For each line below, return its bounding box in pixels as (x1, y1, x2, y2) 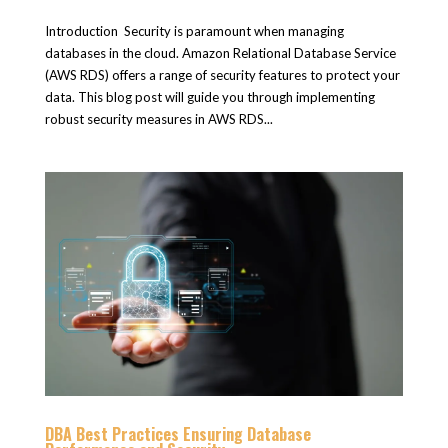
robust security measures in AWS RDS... (44, 110, 273, 127)
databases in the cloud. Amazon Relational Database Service (44, 44, 396, 61)
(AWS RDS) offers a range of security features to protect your (44, 66, 400, 83)
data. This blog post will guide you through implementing (44, 88, 375, 105)
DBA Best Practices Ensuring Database (44, 421, 311, 446)
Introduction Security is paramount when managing (44, 22, 344, 39)
